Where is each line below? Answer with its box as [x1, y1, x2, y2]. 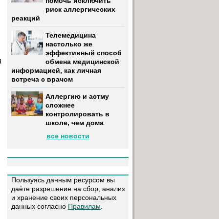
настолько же [45, 40, 92, 48]
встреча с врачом [11, 75, 73, 84]
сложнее [45, 101, 75, 109]
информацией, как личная [11, 66, 101, 75]
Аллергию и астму [45, 92, 109, 101]
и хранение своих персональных [11, 194, 116, 201]
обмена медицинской [45, 58, 119, 66]
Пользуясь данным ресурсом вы [11, 176, 115, 184]
